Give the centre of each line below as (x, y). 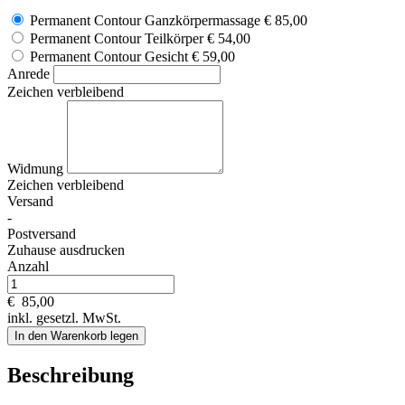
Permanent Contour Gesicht (109, 57)
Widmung (37, 169)
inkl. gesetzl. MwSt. (64, 318)
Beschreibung (71, 376)
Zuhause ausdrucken (66, 250)
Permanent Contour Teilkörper (117, 39)
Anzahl (28, 267)
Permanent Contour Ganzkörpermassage (145, 21)
